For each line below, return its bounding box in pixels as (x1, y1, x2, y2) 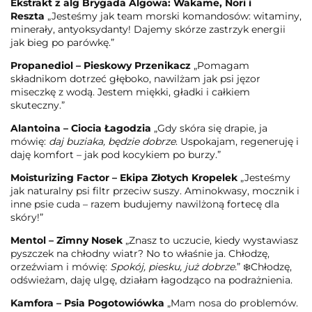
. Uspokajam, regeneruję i (175, 134, 299, 148)
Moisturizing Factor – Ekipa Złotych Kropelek (10, 171, 237, 184)
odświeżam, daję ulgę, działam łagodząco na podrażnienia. (10, 273, 292, 286)
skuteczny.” (10, 98, 65, 111)
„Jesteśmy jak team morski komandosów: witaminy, (47, 9, 302, 22)
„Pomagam (194, 58, 249, 72)
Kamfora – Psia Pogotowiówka (10, 296, 164, 309)
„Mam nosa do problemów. (167, 296, 298, 309)
